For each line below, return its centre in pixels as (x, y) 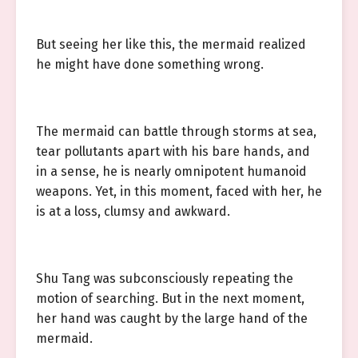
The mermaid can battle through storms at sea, (176, 131)
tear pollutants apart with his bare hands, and (173, 151)
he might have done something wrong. (150, 64)
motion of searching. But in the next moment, (170, 298)
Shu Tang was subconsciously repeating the (165, 278)
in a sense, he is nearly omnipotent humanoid (171, 171)
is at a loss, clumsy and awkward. (133, 211)
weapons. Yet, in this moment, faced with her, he (179, 191)
